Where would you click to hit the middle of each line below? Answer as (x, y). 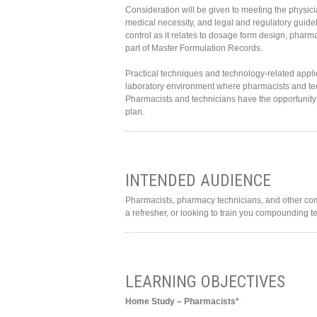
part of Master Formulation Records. (194, 48)
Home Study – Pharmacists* (182, 302)
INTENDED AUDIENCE (198, 181)
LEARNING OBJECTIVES (205, 282)
